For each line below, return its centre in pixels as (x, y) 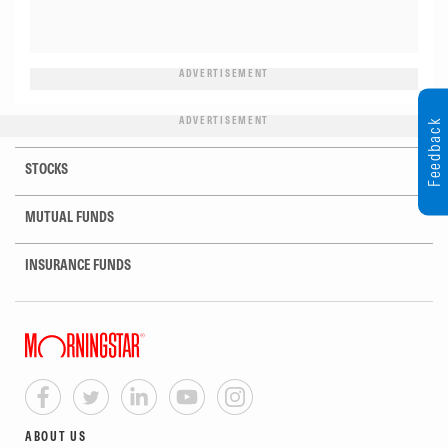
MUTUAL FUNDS (69, 217)
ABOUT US (56, 437)
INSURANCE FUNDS (78, 265)
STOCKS (46, 169)
